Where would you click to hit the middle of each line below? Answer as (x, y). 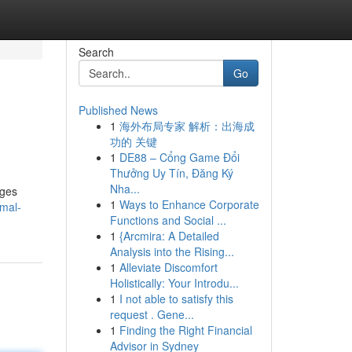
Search (96, 52)
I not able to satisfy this (176, 299)
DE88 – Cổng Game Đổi (179, 157)
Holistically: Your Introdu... (174, 283)
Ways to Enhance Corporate (189, 204)
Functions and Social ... (168, 220)
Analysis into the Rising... (172, 251)
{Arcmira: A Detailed (169, 236)
